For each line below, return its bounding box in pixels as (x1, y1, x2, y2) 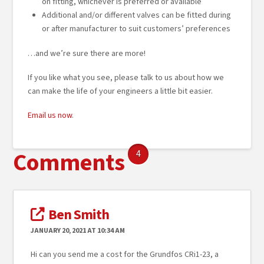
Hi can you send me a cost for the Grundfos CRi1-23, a (30, 249, 219, 261)
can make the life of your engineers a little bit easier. (28, 85, 213, 98)
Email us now (28, 110, 72, 122)
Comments (13, 146, 126, 180)
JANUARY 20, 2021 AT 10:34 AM (30, 226, 125, 236)
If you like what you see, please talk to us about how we (28, 72, 225, 84)
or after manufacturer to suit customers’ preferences (41, 23, 230, 35)
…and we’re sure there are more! (28, 47, 146, 60)
